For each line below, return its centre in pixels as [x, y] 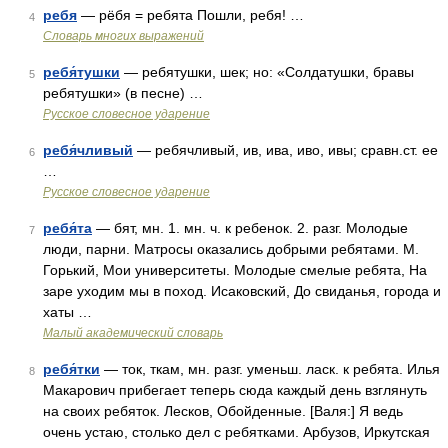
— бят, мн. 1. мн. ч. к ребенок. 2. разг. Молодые [250, 228]
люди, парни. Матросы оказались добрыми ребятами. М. [231, 249]
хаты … [67, 312]
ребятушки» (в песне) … [123, 93]
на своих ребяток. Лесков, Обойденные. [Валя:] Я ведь [223, 411]
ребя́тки [71, 369]
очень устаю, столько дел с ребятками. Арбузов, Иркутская [236, 432]
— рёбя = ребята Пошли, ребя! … [190, 15]
